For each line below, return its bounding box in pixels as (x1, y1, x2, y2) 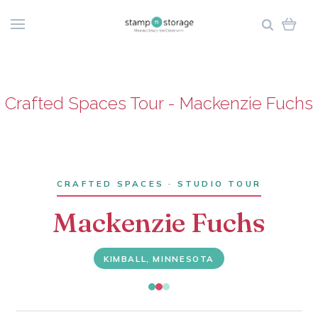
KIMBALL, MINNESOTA (103, 253, 215, 264)
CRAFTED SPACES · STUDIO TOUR (56, 178, 262, 189)
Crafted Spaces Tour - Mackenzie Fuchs (5, 93, 313, 114)
